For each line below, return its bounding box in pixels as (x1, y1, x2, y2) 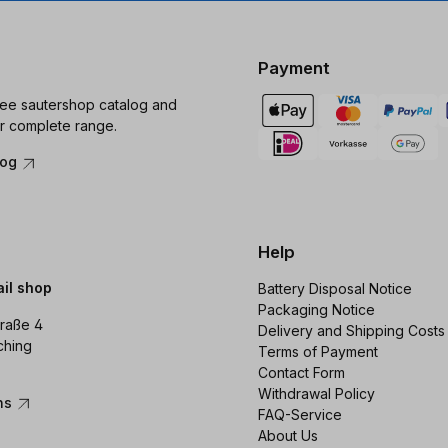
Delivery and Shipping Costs (257, 322, 445, 339)
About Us (257, 427, 318, 444)
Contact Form (257, 364, 345, 381)
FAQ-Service (257, 406, 342, 423)
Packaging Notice (257, 301, 375, 318)
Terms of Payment (257, 343, 378, 360)
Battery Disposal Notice (257, 280, 412, 297)
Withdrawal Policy (257, 385, 375, 402)
